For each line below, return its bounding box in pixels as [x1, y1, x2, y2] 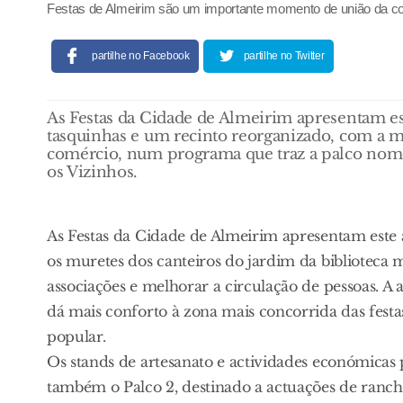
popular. [47, 327, 106, 345]
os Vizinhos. [47, 162, 139, 182]
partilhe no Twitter [243, 49, 325, 62]
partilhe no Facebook [92, 49, 190, 62]
